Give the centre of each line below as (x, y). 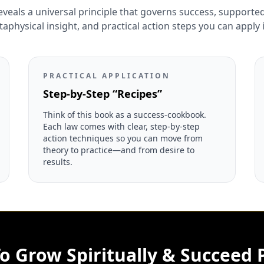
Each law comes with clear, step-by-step (121, 126)
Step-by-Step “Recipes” (103, 93)
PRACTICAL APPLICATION (107, 75)
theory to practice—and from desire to (119, 150)
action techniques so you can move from (123, 138)
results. (58, 161)
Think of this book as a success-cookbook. (125, 114)
